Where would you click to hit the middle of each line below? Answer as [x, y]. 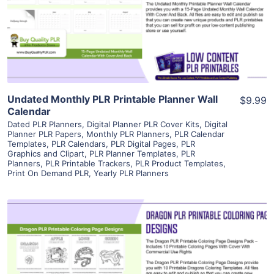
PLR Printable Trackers [88, 164]
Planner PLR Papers [44, 134]
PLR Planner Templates [133, 154]
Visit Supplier [137, 29]
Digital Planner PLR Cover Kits [143, 124]
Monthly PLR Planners [128, 134]
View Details [137, 253]
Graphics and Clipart [46, 154]
